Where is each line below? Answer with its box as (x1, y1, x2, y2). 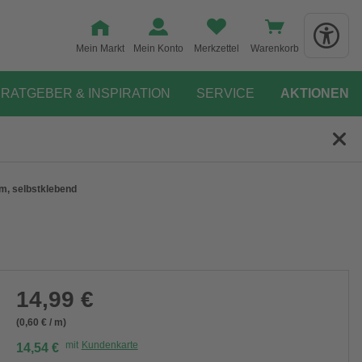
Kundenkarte (81, 339, 138, 351)
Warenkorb (250, 43, 299, 54)
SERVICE (196, 86, 255, 100)
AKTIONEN (280, 86, 349, 100)
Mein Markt (76, 43, 124, 54)
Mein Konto (133, 43, 183, 54)
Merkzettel (194, 43, 239, 54)
